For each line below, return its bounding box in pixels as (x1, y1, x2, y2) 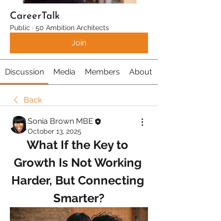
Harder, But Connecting (11, 173, 144, 187)
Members (84, 67, 120, 76)
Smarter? (53, 191, 105, 205)
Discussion (4, 67, 44, 76)
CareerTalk (10, 11, 60, 21)
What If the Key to (27, 138, 128, 152)
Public (10, 24, 30, 32)
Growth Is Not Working (13, 155, 142, 170)
